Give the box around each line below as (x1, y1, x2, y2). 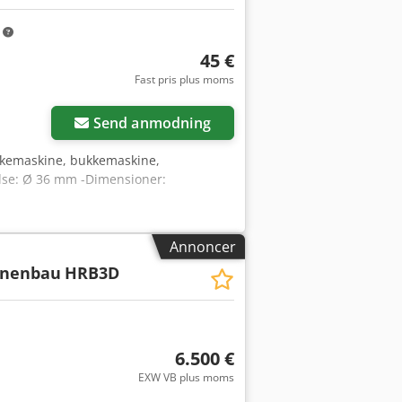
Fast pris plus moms (134, 72, 234, 88)
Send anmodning (92, 112, 211, 133)
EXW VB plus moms (137, 370, 234, 386)
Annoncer (170, 236, 236, 257)
